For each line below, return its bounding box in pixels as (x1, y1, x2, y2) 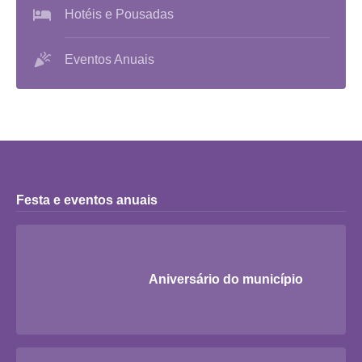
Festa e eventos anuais (16, 193, 158, 207)
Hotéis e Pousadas (65, 7, 174, 21)
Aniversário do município (149, 272, 303, 286)
